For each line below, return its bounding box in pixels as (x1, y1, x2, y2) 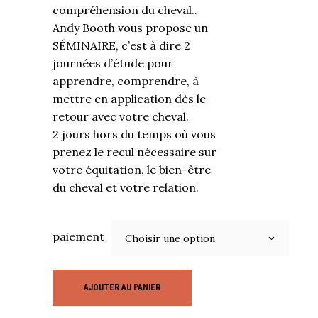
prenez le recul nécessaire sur (53, 145, 216, 159)
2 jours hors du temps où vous (53, 127, 216, 141)
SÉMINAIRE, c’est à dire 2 (53, 38, 190, 53)
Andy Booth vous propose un (53, 21, 208, 35)
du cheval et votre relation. (53, 180, 199, 194)
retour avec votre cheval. (53, 109, 189, 124)
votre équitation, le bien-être (53, 163, 211, 177)
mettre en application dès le (53, 92, 206, 106)
